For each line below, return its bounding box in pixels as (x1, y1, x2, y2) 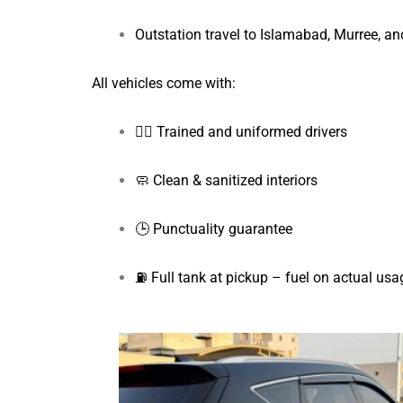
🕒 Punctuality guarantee (135, 219, 292, 237)
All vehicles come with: (92, 74, 236, 92)
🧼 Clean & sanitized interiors (135, 171, 318, 189)
